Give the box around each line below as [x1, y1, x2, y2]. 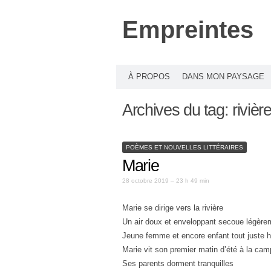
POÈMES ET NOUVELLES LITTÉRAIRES [126, 143, 243, 151]
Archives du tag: [122, 101, 233, 119]
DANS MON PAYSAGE [182, 72, 264, 81]
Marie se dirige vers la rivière [122, 203, 223, 212]
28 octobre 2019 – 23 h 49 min [122, 177, 209, 184]
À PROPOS [128, 72, 170, 81]
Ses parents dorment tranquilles [122, 259, 233, 268]
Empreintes [122, 16, 253, 43]
